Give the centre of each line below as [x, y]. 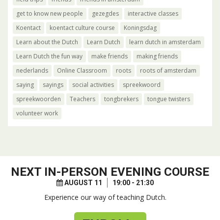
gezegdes [105, 14]
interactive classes [153, 14]
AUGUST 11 [82, 183]
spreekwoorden [39, 99]
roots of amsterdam [168, 70]
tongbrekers [121, 99]
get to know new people [50, 14]
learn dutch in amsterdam [165, 42]
